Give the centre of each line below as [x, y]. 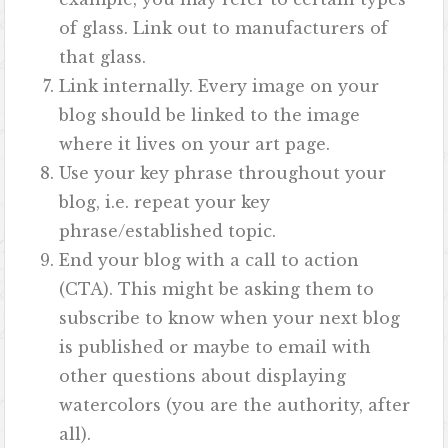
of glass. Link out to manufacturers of [224, 28]
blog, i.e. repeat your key [165, 202]
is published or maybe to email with [215, 347]
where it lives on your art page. [195, 144]
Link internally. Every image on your [219, 86]
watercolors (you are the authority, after [235, 405]
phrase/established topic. [168, 231]
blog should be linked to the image [210, 115]
